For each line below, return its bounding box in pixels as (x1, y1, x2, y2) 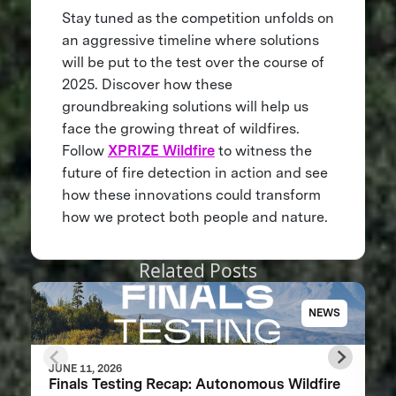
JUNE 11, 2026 (48, 362, 122, 376)
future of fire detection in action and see (61, 164, 328, 182)
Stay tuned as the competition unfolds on (61, 10, 334, 27)
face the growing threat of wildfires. (61, 120, 300, 138)
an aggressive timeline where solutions (61, 32, 319, 49)
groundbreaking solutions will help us (61, 98, 308, 116)
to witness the (214, 142, 312, 160)
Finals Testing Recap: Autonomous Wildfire (48, 375, 340, 393)
